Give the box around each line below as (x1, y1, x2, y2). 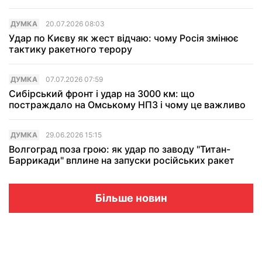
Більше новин (95, 192, 167, 205)
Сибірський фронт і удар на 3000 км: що (9, 88, 195, 100)
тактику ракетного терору (9, 43, 132, 56)
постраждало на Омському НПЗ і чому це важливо (9, 99, 246, 111)
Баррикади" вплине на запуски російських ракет (9, 154, 235, 167)
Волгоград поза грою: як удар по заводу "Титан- (9, 143, 230, 156)
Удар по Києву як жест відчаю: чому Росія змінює (9, 32, 239, 44)
